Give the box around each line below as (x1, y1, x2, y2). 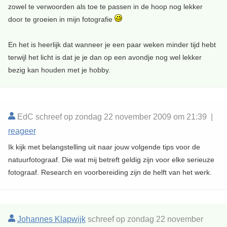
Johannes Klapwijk (17, 214, 86, 223)
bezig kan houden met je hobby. (8, 65, 110, 74)
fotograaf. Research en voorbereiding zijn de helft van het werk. (8, 168, 212, 176)
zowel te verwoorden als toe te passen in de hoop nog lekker (8, 2, 203, 11)
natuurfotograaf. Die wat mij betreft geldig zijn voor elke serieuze (8, 155, 214, 164)
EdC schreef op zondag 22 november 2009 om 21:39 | (15, 112, 213, 121)
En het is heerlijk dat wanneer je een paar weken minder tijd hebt (8, 40, 216, 49)
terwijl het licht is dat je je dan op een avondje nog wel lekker (8, 53, 202, 61)
